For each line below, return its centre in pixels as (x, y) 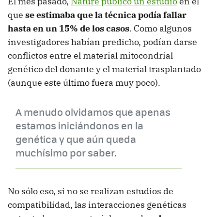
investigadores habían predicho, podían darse (102, 42)
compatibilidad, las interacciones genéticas (97, 205)
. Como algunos (161, 29)
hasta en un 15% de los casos (69, 29)
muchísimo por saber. (66, 153)
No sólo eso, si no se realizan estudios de (91, 191)
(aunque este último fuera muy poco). (84, 83)
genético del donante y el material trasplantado (104, 69)
